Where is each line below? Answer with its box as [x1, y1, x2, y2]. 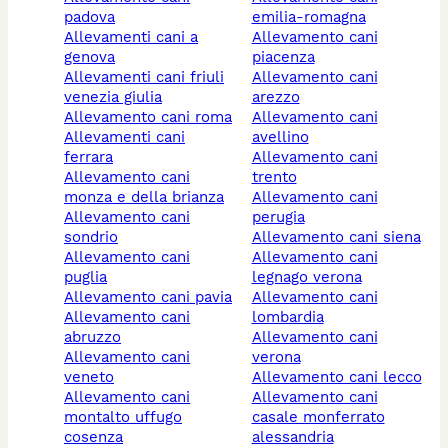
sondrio [64, 228, 118, 247]
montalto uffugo [64, 408, 182, 427]
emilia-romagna [251, 8, 366, 27]
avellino [251, 128, 309, 147]
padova [64, 8, 115, 27]
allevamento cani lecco [261, 368, 422, 387]
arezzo [251, 88, 300, 107]
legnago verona [251, 268, 362, 287]
